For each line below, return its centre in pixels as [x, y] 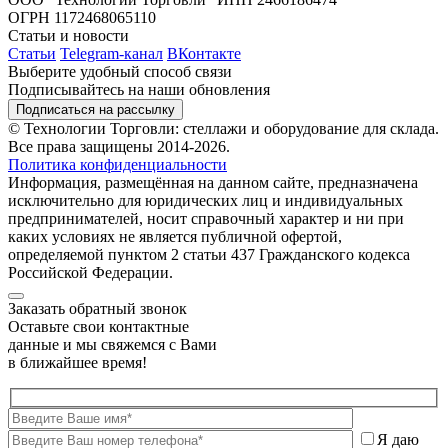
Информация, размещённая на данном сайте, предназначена [213, 183]
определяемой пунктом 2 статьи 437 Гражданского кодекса [209, 255]
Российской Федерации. [90, 273]
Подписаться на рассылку [95, 110]
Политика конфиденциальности [117, 165]
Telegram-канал [111, 54]
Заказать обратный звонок [97, 309]
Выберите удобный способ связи [120, 72]
